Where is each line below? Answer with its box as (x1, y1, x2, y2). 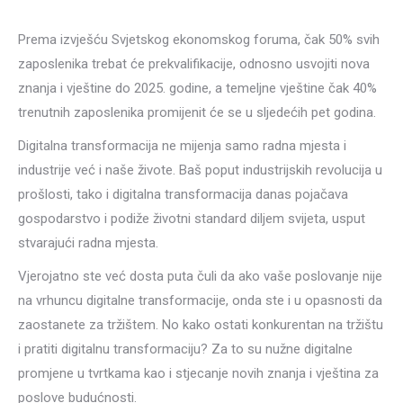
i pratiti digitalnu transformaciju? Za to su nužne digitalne (18, 341, 353, 357)
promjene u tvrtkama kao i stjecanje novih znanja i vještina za (18, 365, 379, 381)
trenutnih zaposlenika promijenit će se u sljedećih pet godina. (18, 104, 376, 121)
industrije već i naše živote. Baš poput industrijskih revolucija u (18, 162, 382, 178)
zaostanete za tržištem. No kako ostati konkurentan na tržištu (18, 317, 383, 333)
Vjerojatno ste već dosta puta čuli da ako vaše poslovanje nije (18, 268, 382, 284)
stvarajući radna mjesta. (18, 235, 158, 251)
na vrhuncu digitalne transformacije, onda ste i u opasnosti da (18, 292, 382, 309)
